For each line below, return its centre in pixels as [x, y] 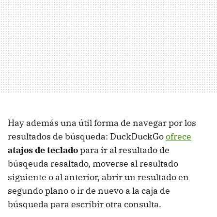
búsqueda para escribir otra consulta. [85, 204]
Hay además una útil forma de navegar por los [102, 123]
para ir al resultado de [124, 150]
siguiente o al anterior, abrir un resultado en [98, 177]
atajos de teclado [43, 150]
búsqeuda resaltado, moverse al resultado [93, 164]
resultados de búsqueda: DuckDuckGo [87, 137]
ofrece [178, 137]
